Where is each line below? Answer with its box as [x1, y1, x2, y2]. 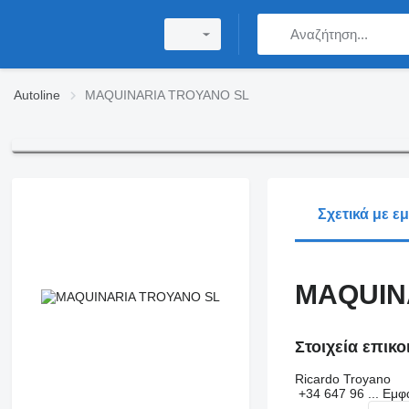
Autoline [14, 88, 60, 102]
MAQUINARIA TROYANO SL [85, 88, 249, 102]
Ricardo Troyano [294, 372, 391, 387]
